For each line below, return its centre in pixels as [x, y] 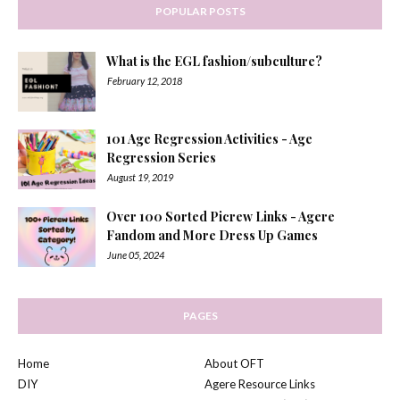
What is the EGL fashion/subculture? [214, 61]
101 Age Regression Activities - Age [209, 139]
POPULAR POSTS [200, 11]
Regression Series [161, 158]
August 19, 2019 [140, 177]
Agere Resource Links [260, 384]
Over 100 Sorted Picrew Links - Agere [221, 217]
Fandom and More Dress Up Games [212, 235]
